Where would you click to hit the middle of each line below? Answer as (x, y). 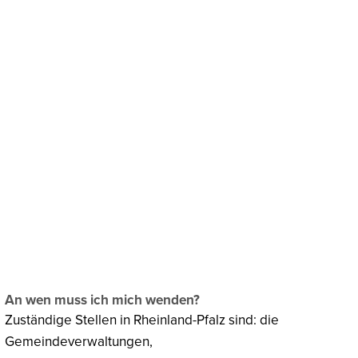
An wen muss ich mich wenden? (102, 300)
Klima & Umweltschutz (158, 105)
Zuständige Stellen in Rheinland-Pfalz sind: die (142, 320)
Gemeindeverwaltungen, (79, 341)
